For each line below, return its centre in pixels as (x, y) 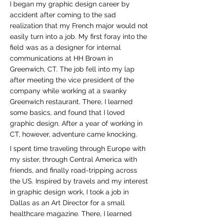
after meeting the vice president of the (72, 80)
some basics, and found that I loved (67, 112)
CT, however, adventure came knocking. (74, 134)
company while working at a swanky (68, 91)
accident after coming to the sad (63, 15)
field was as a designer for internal (65, 47)
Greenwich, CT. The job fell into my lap (72, 69)
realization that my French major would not (79, 26)
